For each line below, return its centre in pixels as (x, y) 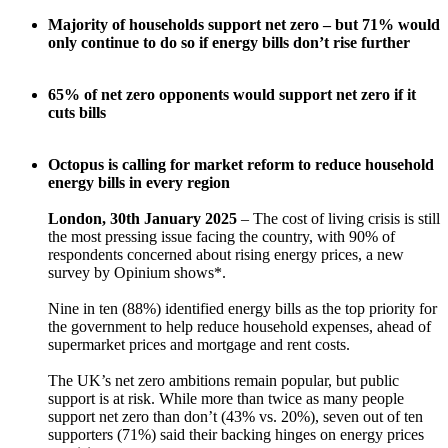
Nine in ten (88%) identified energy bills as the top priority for (242, 309)
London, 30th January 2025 (142, 219)
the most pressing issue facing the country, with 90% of (221, 237)
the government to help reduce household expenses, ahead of (239, 327)
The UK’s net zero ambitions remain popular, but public (223, 381)
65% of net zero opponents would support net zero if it (232, 95)
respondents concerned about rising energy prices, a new (226, 255)
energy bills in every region (139, 183)
